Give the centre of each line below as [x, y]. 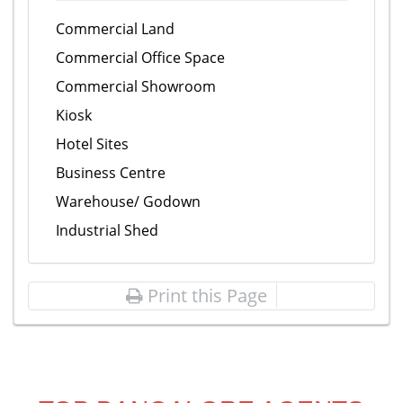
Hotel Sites [92, 144]
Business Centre [111, 173]
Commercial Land [115, 29]
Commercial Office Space [140, 58]
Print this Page [205, 296]
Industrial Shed [107, 230]
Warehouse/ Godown [128, 201]
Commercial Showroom [136, 86]
